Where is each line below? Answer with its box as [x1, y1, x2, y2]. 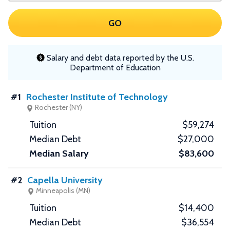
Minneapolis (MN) [34, 186, 90, 196]
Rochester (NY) [33, 103, 82, 112]
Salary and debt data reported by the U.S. [44, 53, 194, 63]
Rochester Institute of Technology [26, 91, 168, 103]
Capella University [27, 175, 103, 186]
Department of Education [69, 63, 161, 73]
